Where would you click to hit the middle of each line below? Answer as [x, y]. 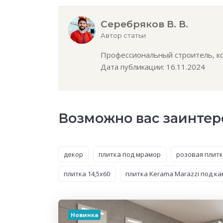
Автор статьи [123, 35]
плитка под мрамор [130, 154]
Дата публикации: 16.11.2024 [153, 66]
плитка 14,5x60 [87, 173]
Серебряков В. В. [144, 24]
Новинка [84, 215]
